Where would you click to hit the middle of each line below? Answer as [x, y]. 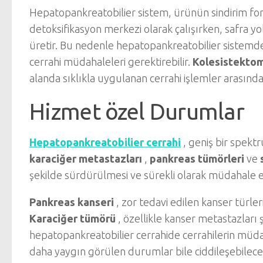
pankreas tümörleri [197, 159]
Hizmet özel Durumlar [137, 111]
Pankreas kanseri [72, 202]
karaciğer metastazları [86, 159]
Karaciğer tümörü [73, 218]
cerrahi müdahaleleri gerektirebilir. [111, 62]
